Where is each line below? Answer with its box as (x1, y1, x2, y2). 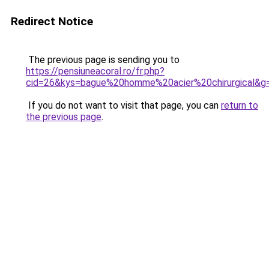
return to (221, 100, 258, 111)
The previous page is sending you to (26, 54, 180, 65)
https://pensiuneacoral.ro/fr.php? (26, 65, 165, 77)
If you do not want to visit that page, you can (26, 100, 221, 111)
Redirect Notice (11, 14, 93, 28)
